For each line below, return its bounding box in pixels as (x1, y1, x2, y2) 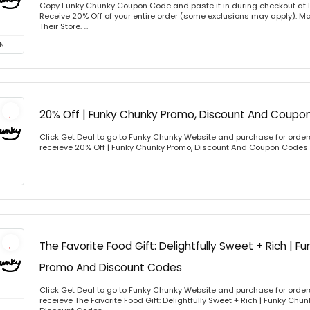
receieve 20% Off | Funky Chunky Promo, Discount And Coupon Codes (39, 142, 308, 153)
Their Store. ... (39, 21, 88, 32)
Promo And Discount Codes (39, 260, 182, 275)
